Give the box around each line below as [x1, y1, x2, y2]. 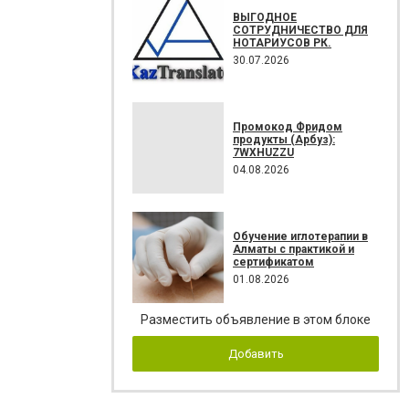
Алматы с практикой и [233, 242, 354, 256]
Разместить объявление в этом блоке [141, 312, 371, 327]
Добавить [227, 347, 284, 361]
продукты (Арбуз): [233, 132, 335, 146]
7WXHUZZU [233, 145, 294, 159]
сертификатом [233, 255, 314, 268]
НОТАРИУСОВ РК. [233, 36, 331, 49]
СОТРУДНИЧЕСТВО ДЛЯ [233, 23, 368, 37]
